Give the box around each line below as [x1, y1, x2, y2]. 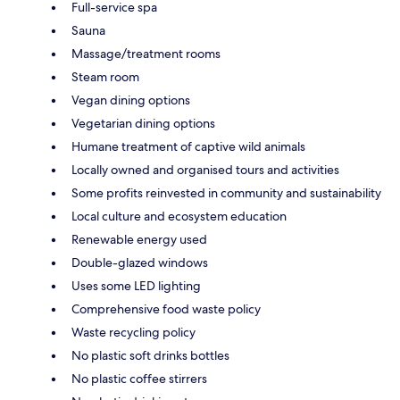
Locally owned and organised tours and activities [71, 161, 339, 178]
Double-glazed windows [71, 254, 208, 271]
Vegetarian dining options [71, 114, 215, 131]
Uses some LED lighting [71, 277, 201, 294]
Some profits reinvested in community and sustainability [71, 184, 381, 201]
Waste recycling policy [71, 323, 196, 340]
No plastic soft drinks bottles [71, 346, 229, 363]
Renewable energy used [71, 230, 207, 247]
